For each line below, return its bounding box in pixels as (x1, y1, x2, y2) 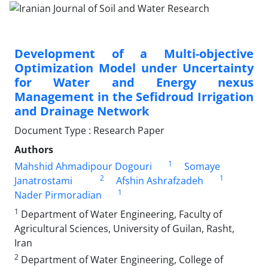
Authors (14, 142, 53, 156)
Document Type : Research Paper (14, 123, 165, 137)
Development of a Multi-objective (14, 45, 254, 62)
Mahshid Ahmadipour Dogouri (14, 159, 152, 173)
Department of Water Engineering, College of (19, 252, 223, 266)
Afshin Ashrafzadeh (115, 173, 203, 187)
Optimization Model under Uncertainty (14, 59, 254, 76)
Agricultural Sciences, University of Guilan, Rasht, (14, 221, 234, 235)
